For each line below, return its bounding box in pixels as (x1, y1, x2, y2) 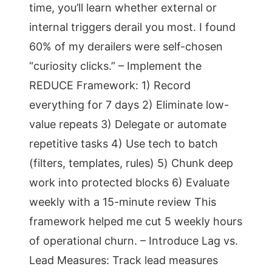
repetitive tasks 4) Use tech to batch (29, 137, 218, 150)
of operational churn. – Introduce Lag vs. (29, 234, 238, 247)
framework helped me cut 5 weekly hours (29, 215, 242, 228)
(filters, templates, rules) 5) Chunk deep (29, 157, 233, 169)
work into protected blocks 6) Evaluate (29, 176, 229, 189)
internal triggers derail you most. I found (29, 21, 236, 33)
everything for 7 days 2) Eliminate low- (29, 98, 229, 111)
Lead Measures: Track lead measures (29, 254, 218, 267)
